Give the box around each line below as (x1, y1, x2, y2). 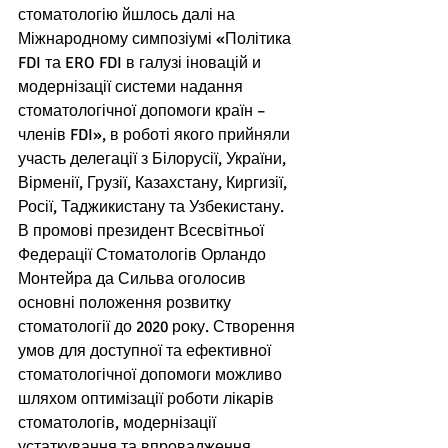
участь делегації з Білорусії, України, (18, 149, 290, 170)
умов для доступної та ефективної (18, 341, 275, 362)
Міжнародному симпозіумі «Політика (18, 29, 295, 50)
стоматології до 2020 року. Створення (18, 317, 299, 338)
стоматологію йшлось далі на (18, 5, 239, 26)
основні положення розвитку (18, 293, 235, 314)
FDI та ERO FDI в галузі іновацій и (18, 53, 265, 74)
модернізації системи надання (18, 77, 247, 98)
